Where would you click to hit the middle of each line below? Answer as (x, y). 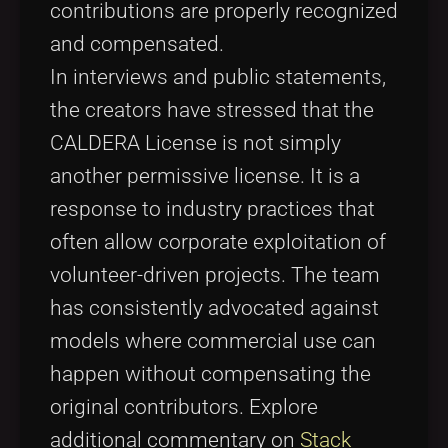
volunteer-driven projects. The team (215, 274)
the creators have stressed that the (212, 109)
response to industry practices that (212, 208)
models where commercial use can (213, 340)
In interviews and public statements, (218, 76)
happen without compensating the (210, 373)
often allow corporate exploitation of (218, 241)
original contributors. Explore (184, 406)
